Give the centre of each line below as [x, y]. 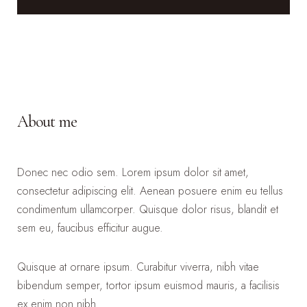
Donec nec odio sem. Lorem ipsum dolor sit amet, [133, 172]
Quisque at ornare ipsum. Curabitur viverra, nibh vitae [138, 267]
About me [47, 122]
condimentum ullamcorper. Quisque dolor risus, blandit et [148, 209]
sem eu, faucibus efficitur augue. [90, 228]
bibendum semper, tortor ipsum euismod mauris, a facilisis [148, 285]
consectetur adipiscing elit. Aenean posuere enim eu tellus [150, 191]
